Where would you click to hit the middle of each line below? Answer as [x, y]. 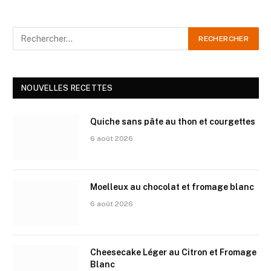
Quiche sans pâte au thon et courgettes [173, 121]
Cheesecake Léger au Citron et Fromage [173, 252]
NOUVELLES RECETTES [67, 88]
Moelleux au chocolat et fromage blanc [172, 187]
